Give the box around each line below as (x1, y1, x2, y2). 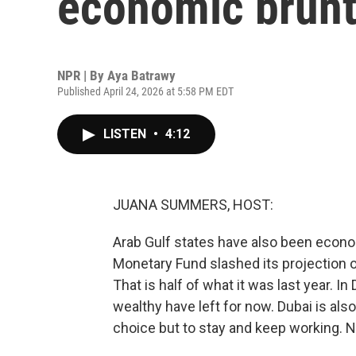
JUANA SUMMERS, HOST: (113, 196, 273, 213)
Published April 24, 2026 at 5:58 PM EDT (57, 85, 234, 98)
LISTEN (103, 126, 149, 141)
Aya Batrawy (107, 68, 176, 83)
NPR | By (57, 68, 107, 83)
